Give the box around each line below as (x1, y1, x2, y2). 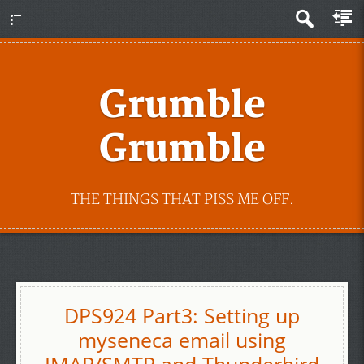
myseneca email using (78, 326, 286, 353)
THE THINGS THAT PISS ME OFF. (70, 191, 294, 208)
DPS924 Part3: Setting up (64, 301, 300, 329)
